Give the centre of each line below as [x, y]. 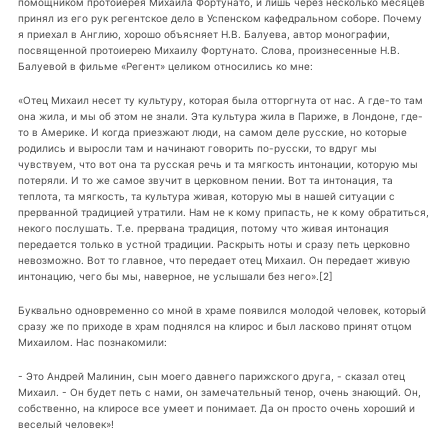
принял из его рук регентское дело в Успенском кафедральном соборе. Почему [219, 18]
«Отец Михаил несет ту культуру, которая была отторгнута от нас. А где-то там [220, 100]
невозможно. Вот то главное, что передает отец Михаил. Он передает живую [213, 260]
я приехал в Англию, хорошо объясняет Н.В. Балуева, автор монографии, [203, 34]
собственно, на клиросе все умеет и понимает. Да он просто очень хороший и [216, 407]
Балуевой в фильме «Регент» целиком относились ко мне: [165, 66]
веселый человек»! [65, 423]
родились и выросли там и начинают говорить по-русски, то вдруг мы [197, 148]
